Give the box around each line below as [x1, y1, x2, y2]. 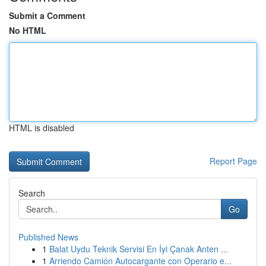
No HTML [9, 24, 46, 36]
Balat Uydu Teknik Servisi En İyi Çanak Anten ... [49, 243, 228, 255]
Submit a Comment [9, 9, 85, 21]
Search [18, 187, 45, 199]
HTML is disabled [9, 122, 74, 134]
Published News [18, 231, 78, 243]
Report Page [210, 155, 257, 167]
